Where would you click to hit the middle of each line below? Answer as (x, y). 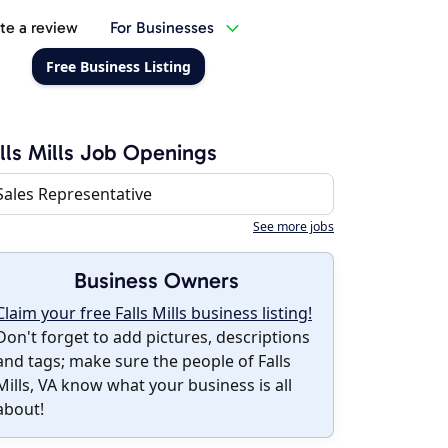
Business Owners (156, 280)
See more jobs (293, 226)
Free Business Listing (118, 66)
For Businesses (161, 27)
